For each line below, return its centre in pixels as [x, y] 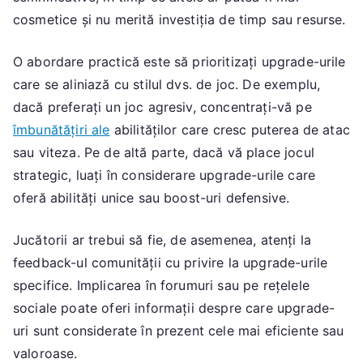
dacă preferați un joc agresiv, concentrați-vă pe [162, 107]
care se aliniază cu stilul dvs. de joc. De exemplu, [167, 85]
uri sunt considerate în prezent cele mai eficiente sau [179, 331]
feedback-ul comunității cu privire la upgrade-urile [171, 263]
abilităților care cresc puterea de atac [230, 130]
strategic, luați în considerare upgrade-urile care [164, 175]
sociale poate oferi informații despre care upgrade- [174, 308]
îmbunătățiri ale [62, 130]
